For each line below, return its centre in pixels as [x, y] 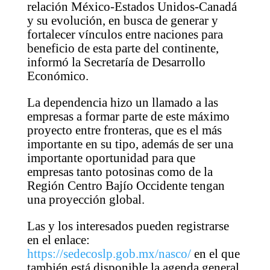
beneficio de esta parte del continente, [123, 48]
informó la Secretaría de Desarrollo [116, 62]
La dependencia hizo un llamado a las [122, 102]
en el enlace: [58, 240]
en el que [215, 253]
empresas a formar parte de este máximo [128, 116]
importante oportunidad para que [111, 158]
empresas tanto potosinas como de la [120, 171]
